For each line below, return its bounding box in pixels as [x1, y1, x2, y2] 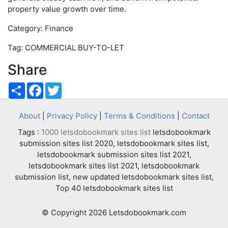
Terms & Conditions [103, 111, 175, 121]
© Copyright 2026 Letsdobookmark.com [42, 208, 186, 217]
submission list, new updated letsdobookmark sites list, [14, 172, 214, 182]
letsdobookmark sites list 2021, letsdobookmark [28, 161, 199, 170]
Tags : [17, 127, 41, 137]
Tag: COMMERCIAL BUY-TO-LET [8, 43, 124, 52]
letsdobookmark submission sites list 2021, [37, 150, 191, 159]
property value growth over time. [8, 4, 126, 14]
